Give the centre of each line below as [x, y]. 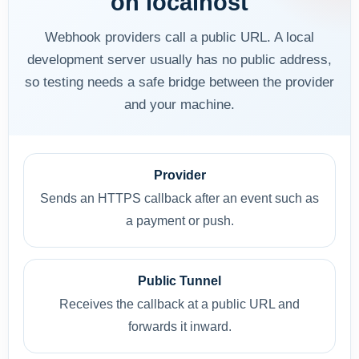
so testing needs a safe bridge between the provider [179, 82]
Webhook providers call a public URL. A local [179, 37]
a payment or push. [179, 221]
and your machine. [179, 105]
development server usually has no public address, [179, 60]
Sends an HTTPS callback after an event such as [179, 198]
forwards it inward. [179, 327]
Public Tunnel [179, 281]
